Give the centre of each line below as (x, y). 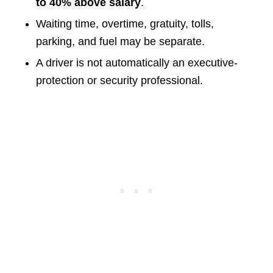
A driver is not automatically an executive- (136, 63)
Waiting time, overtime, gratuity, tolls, (125, 24)
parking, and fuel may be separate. (120, 42)
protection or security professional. (119, 81)
